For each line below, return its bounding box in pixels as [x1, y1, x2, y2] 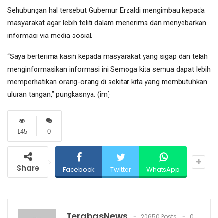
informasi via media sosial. [7, 31, 92, 40]
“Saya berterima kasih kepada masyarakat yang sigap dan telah [7, 52, 208, 61]
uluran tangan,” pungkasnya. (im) [7, 90, 110, 99]
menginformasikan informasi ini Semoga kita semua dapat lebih [7, 65, 211, 74]
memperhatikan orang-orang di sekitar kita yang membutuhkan [7, 77, 207, 87]
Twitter [110, 165, 131, 175]
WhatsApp [146, 165, 180, 175]
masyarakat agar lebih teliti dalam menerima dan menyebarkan [7, 18, 206, 28]
